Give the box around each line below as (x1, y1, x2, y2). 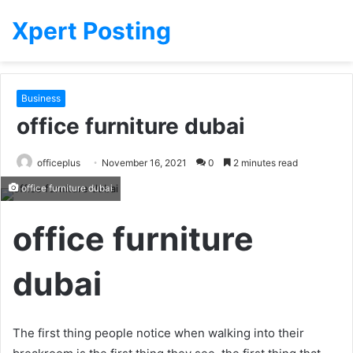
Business (21, 92, 61, 104)
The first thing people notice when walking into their (13, 325, 304, 340)
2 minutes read (231, 157, 298, 169)
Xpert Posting (12, 17, 171, 45)
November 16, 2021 (102, 157, 187, 169)
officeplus (37, 157, 80, 169)
